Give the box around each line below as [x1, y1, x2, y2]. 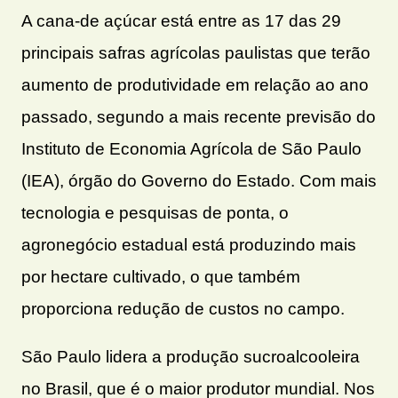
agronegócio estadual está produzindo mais [21, 235, 356, 254]
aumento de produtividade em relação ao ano [21, 75, 369, 94]
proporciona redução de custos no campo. [21, 298, 345, 318]
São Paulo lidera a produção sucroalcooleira [21, 346, 360, 366]
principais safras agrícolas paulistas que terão [21, 43, 370, 62]
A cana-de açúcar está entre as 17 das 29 [21, 11, 341, 30]
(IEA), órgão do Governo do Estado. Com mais [21, 171, 377, 190]
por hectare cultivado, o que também [21, 267, 300, 286]
